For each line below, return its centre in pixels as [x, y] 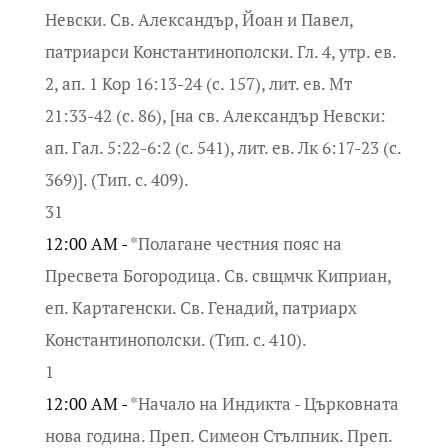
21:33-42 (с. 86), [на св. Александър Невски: [215, 115]
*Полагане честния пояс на [235, 243]
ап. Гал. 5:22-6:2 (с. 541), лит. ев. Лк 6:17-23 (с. [222, 147]
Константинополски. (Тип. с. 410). [175, 339]
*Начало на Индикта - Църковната [264, 403]
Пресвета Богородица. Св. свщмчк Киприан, [217, 275]
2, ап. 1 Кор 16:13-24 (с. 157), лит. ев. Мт [198, 83]
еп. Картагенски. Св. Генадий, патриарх [200, 307]
